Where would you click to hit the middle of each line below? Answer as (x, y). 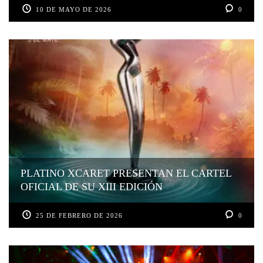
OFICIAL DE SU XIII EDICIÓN (92, 187)
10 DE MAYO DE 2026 (74, 9)
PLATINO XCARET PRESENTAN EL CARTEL (126, 173)
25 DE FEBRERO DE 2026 (80, 216)
